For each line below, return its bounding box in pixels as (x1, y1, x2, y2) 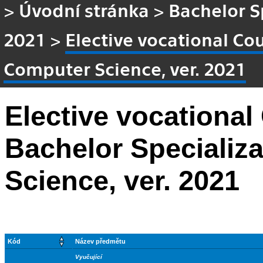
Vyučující (75, 254, 102, 261)
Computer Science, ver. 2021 (4, 56, 247, 79)
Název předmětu (75, 238, 126, 245)
